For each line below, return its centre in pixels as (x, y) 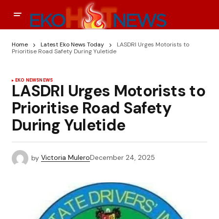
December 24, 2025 (122, 158)
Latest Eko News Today (72, 45)
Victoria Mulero (66, 158)
